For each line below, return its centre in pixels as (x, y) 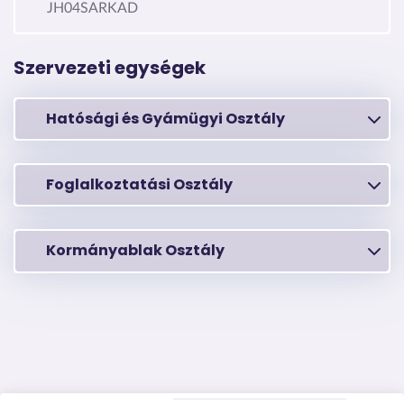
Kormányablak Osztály (136, 251)
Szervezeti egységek (110, 67)
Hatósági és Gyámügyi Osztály (166, 118)
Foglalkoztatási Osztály (140, 185)
